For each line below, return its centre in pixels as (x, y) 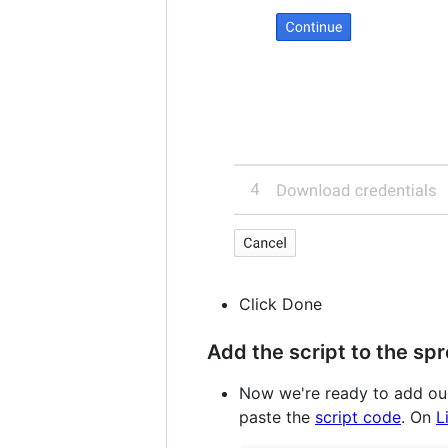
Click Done (280, 303)
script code (358, 416)
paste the (277, 416)
